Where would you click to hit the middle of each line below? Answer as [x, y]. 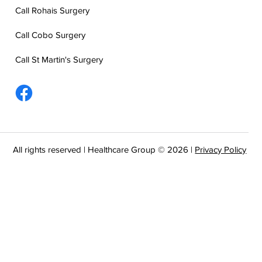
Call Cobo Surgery [51, 35]
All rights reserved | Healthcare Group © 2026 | [104, 150]
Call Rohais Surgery [53, 10]
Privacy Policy [221, 150]
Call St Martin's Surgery [59, 59]
